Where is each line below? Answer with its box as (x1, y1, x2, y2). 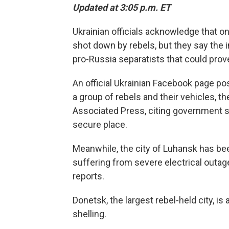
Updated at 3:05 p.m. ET (73, 2, 171, 13)
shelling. (73, 209, 106, 219)
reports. (73, 171, 104, 181)
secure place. (73, 119, 127, 130)
